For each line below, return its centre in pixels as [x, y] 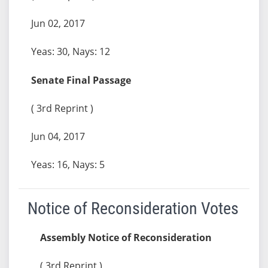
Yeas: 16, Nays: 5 [68, 164]
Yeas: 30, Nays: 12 [70, 51]
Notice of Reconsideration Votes [133, 208]
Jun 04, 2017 [58, 136]
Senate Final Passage [81, 80]
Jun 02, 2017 [58, 23]
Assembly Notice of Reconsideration [126, 237]
